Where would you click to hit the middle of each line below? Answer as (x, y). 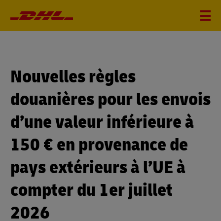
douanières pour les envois (110, 99)
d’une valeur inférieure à (102, 122)
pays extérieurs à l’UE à (98, 167)
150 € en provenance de (99, 145)
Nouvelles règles (73, 77)
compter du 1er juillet (92, 190)
